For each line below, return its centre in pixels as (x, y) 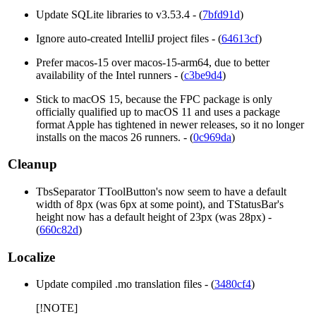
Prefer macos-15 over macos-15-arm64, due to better (153, 62)
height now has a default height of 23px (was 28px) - (154, 217)
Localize (31, 257)
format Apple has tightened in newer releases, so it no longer (170, 124)
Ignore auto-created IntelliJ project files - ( (129, 38)
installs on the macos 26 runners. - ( (115, 137)
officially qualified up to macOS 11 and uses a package (158, 111)
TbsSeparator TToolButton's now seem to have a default (161, 192)
